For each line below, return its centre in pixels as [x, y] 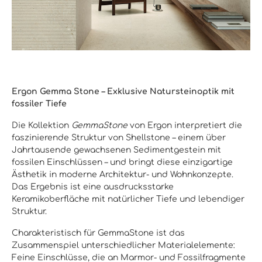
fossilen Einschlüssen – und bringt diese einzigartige [122, 162]
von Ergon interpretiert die [185, 125]
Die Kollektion [42, 125]
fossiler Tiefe [39, 104]
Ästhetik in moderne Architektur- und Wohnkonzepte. [123, 175]
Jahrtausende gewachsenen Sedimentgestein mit [116, 150]
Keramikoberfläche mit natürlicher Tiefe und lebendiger [128, 199]
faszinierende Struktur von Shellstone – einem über [119, 138]
